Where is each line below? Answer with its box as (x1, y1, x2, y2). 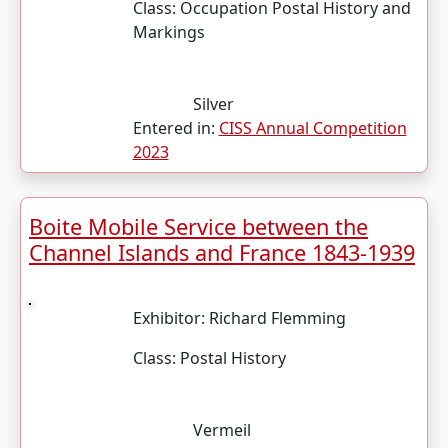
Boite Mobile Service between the (29, 212, 368, 241)
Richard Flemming (208, 307, 346, 329)
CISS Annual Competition (218, 117, 407, 139)
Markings (132, 21, 205, 43)
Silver (192, 93, 234, 115)
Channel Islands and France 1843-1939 (29, 238, 415, 267)
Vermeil (192, 419, 251, 441)
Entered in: (132, 117, 219, 139)
